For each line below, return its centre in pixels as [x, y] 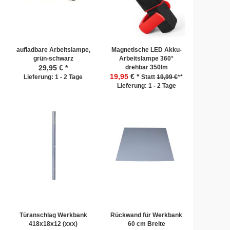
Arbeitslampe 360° [147, 59]
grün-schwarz [53, 59]
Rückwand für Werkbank [147, 215]
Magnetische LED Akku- [146, 50]
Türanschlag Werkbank [53, 215]
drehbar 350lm [146, 67]
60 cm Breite [146, 224]
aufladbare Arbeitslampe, [53, 50]
